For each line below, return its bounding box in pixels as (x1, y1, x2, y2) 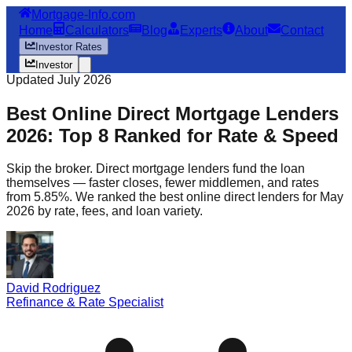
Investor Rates (35, 41, 103, 53)
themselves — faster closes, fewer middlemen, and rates (6, 176, 319, 190)
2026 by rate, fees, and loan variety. (6, 204, 203, 218)
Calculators (65, 24, 129, 37)
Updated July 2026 (6, 72, 112, 86)
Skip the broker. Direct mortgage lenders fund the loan (6, 162, 305, 176)
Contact (280, 24, 324, 37)
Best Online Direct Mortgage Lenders (6, 102, 339, 124)
